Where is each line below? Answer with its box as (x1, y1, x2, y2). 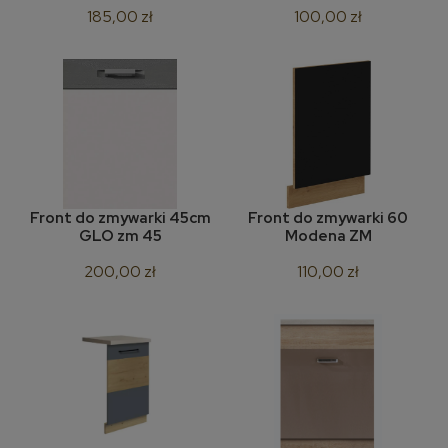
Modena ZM (348, 225, 372, 246)
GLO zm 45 (78, 225, 162, 246)
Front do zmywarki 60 (248, 207, 408, 228)
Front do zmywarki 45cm (29, 207, 211, 228)
